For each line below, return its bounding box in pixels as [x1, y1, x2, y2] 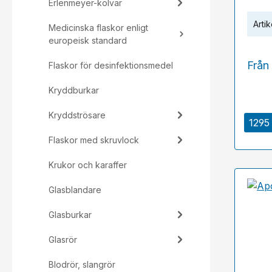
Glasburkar [49, 209, 92, 220]
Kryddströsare [49, 110, 106, 120]
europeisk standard [49, 35, 127, 46]
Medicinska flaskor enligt [49, 22, 148, 33]
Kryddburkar [49, 85, 99, 95]
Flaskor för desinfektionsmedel [49, 60, 173, 70]
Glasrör [49, 234, 77, 245]
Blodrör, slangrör [49, 259, 115, 270]
